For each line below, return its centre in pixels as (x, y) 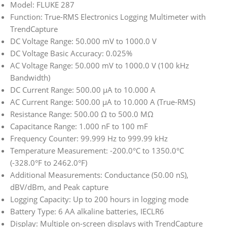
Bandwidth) (30, 77)
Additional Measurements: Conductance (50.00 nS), (99, 175)
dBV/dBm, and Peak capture (59, 187)
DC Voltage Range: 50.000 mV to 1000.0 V (83, 41)
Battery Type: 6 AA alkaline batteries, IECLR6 (87, 211)
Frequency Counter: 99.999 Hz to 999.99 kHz (89, 138)
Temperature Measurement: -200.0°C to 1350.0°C (97, 150)
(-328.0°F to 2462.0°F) (49, 162)
